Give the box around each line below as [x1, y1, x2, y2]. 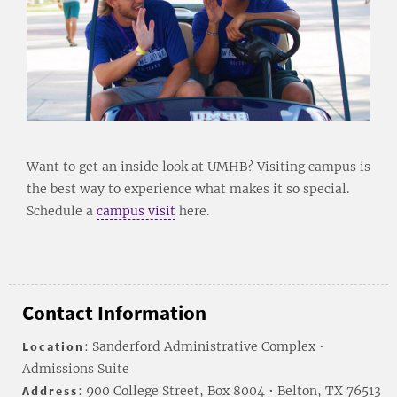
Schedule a [27, 202, 97, 219]
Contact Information [22, 299, 206, 325]
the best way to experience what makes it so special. [27, 180, 349, 197]
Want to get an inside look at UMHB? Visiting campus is [27, 158, 370, 175]
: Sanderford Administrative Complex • [84, 338, 324, 354]
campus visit [97, 202, 175, 219]
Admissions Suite [22, 360, 129, 377]
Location [22, 338, 84, 354]
